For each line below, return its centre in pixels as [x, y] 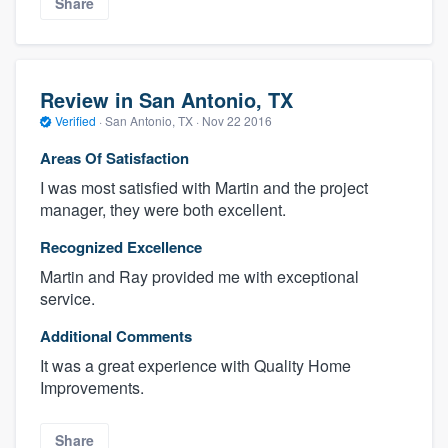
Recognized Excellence [121, 247]
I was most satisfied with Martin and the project [204, 188]
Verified [75, 120]
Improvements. [92, 388]
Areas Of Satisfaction [114, 158]
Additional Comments [116, 336]
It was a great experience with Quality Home [195, 366]
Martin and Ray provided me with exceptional [199, 277]
